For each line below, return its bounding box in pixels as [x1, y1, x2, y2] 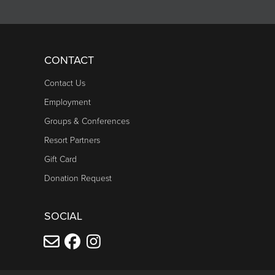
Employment [44, 96, 91, 109]
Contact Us [44, 77, 85, 90]
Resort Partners [44, 134, 100, 147]
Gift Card [44, 153, 77, 166]
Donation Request [44, 172, 112, 185]
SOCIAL [44, 208, 82, 224]
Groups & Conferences [44, 115, 130, 128]
